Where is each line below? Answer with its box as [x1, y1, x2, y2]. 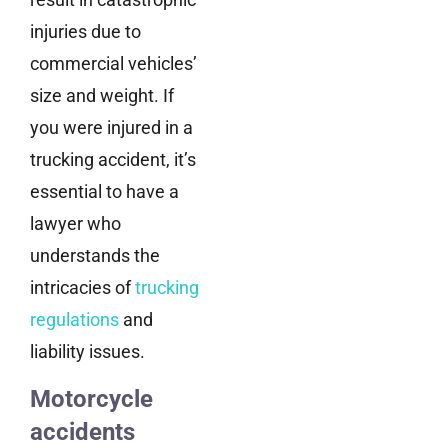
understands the [30, 245, 160, 267]
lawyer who [30, 213, 121, 235]
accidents [30, 417, 135, 446]
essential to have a [30, 181, 179, 203]
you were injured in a [30, 117, 193, 139]
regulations [30, 309, 119, 331]
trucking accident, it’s [30, 149, 196, 171]
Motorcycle [30, 384, 153, 413]
